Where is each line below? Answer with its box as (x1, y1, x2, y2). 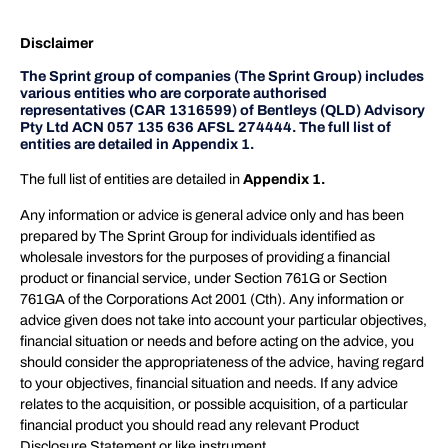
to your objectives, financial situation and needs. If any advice (20, 374, 398, 391)
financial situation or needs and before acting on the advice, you (20, 332, 414, 349)
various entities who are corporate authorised (20, 85, 327, 102)
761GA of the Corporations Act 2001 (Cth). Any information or (20, 290, 404, 307)
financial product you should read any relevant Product (20, 416, 359, 433)
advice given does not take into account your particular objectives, (20, 311, 427, 328)
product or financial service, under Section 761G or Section (20, 269, 387, 286)
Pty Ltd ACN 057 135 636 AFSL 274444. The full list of (20, 119, 391, 136)
